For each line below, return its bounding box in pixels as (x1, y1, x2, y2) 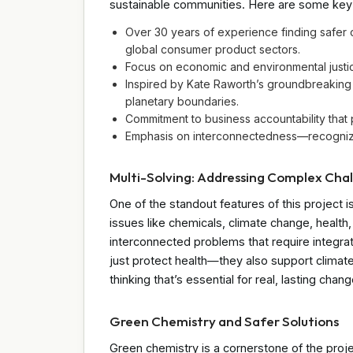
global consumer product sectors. (125, 42, 300, 56)
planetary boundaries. (125, 94, 239, 108)
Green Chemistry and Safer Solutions (110, 312, 339, 329)
